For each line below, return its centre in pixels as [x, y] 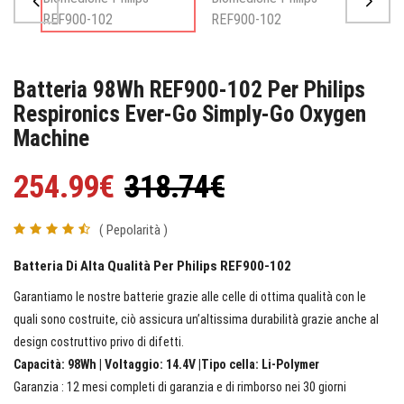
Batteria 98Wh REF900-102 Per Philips [189, 89]
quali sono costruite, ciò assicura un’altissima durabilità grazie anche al [196, 319]
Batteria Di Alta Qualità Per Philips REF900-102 [152, 266]
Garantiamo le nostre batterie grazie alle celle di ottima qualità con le [190, 296]
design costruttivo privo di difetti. [99, 341]
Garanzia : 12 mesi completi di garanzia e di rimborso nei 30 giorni [180, 386]
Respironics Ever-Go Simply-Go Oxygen [190, 114]
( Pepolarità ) [133, 230]
